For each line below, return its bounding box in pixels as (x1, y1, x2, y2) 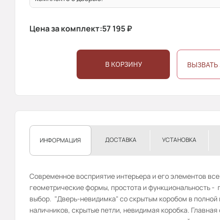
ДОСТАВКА (105, 136, 137, 144)
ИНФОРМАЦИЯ (40, 136, 81, 144)
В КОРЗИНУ (105, 60, 142, 69)
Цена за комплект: (29, 23, 102, 34)
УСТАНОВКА (162, 136, 196, 144)
